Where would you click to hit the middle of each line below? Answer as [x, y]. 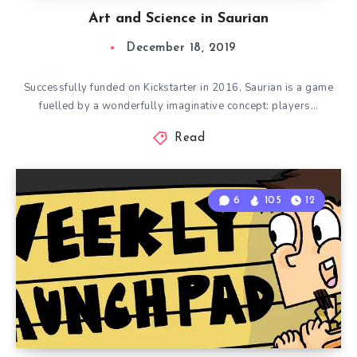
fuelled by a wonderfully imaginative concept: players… [178, 106]
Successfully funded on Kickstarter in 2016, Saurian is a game [178, 88]
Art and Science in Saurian [178, 19]
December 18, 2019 [182, 48]
